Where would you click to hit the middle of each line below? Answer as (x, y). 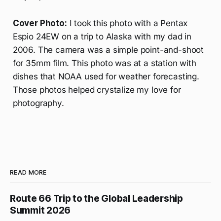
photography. (38, 103)
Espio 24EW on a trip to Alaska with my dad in (102, 36)
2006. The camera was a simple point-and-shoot (108, 50)
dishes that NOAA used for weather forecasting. (106, 76)
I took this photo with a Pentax (127, 23)
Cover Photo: (40, 23)
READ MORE (28, 172)
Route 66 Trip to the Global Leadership (96, 198)
